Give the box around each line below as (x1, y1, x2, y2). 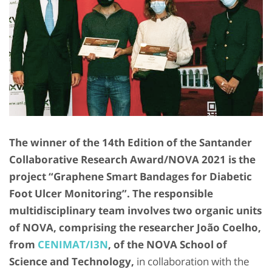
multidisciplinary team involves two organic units (9, 203, 262, 218)
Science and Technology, (9, 254, 134, 269)
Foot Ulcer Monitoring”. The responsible (9, 186, 213, 201)
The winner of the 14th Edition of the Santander (9, 135, 252, 150)
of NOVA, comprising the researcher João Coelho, (9, 220, 261, 235)
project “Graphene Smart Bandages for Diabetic (9, 169, 252, 184)
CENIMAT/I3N (38, 237, 108, 252)
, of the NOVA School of (108, 237, 227, 252)
